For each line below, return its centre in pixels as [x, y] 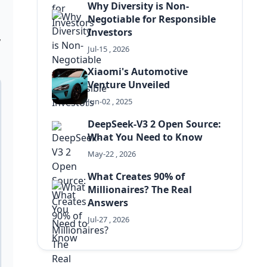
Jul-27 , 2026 [109, 219]
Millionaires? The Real [140, 190]
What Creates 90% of [136, 176]
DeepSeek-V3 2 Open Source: [155, 124]
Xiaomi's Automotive [138, 72]
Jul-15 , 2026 [109, 49]
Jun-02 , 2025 [110, 101]
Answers [108, 203]
